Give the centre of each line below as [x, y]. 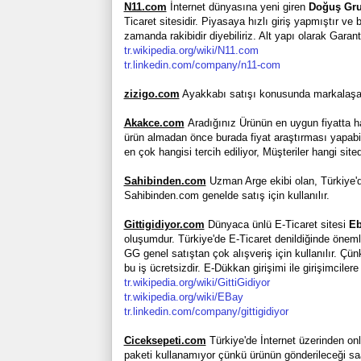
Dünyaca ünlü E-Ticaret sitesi [276, 224]
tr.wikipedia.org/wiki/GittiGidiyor [197, 282]
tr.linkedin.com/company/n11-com [202, 64]
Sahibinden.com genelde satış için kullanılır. [226, 195]
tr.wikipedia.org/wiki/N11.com [191, 50]
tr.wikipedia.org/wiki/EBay [183, 297]
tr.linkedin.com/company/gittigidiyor [206, 311]
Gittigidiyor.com [164, 224]
